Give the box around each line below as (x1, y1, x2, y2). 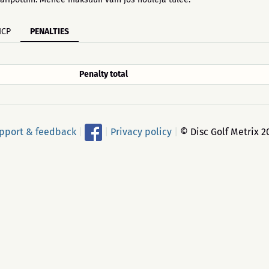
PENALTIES (30, 26, 69, 37)
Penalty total (79, 69, 128, 79)
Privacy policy (110, 125, 172, 138)
